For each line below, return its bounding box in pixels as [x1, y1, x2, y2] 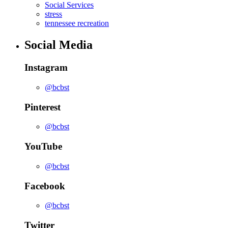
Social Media [24, 38, 93, 52]
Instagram [24, 62, 68, 73]
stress [45, 10, 62, 19]
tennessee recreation [45, 19, 109, 28]
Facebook [24, 180, 65, 191]
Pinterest [24, 101, 61, 112]
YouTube [24, 141, 62, 152]
